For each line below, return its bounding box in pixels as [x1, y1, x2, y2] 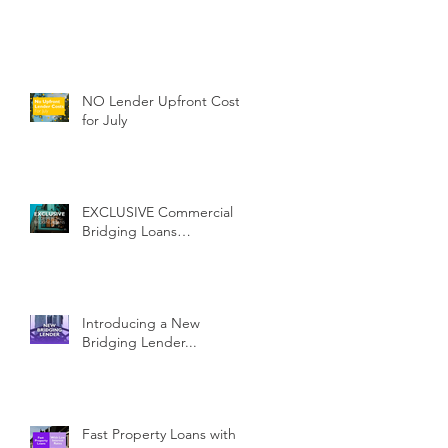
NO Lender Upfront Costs [82, 92, 246, 111]
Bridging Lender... [82, 333, 197, 352]
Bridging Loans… [82, 222, 191, 241]
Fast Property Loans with [82, 425, 236, 444]
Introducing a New [82, 314, 200, 333]
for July [82, 111, 127, 130]
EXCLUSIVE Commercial [82, 203, 233, 222]
